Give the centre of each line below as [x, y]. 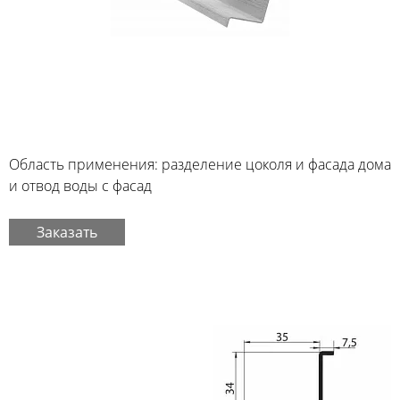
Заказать [67, 232]
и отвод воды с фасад [80, 186]
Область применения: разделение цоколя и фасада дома [200, 164]
